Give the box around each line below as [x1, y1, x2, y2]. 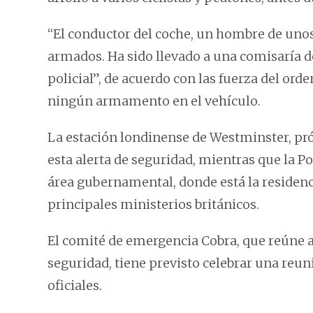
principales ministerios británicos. [48, 196, 259, 213]
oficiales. [48, 277, 102, 294]
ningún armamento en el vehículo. [48, 93, 261, 110]
